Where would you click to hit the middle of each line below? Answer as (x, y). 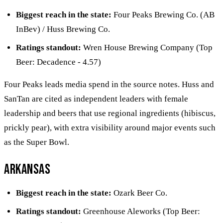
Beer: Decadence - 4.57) (58, 62)
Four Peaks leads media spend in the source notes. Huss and (109, 84)
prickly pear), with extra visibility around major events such (110, 127)
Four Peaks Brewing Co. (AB (163, 14)
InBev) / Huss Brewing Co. (63, 29)
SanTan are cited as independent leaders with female (96, 99)
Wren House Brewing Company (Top (147, 47)
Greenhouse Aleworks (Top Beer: (141, 211)
